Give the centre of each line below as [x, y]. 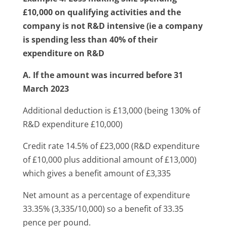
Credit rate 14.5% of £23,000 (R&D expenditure [111, 146]
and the [165, 12]
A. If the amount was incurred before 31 [103, 75]
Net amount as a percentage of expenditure [106, 195]
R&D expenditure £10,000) [72, 124]
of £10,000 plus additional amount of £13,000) [109, 159]
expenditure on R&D [63, 53]
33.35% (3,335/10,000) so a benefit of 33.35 [103, 209]
